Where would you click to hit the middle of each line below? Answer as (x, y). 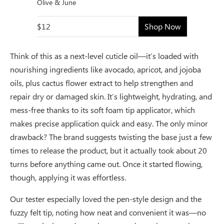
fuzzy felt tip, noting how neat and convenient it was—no (108, 212)
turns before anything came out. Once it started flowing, (106, 163)
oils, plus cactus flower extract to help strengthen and (101, 82)
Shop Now (163, 26)
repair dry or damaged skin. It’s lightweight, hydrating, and (111, 96)
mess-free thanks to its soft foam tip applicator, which (102, 109)
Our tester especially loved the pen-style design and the (106, 198)
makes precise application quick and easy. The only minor (109, 123)
